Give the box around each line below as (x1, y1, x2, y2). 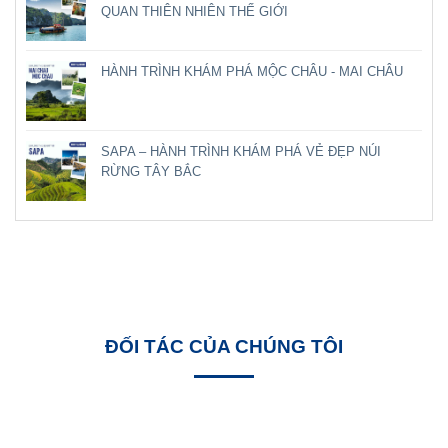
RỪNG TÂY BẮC (101, 164, 201, 180)
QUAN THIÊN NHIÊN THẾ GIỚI (101, 4, 288, 20)
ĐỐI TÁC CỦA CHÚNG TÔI (105, 336, 343, 358)
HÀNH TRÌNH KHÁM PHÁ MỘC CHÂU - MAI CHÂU (101, 64, 403, 80)
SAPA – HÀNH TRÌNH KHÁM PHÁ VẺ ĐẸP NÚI (101, 144, 381, 160)
